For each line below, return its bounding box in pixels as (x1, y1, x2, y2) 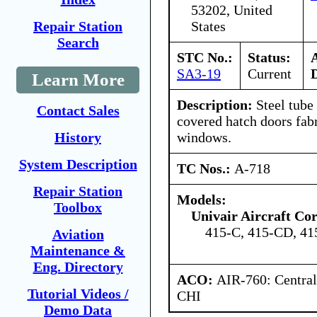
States (191, 18, 226, 34)
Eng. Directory (33, 259, 123, 275)
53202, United (191, 1, 272, 18)
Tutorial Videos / (27, 286, 129, 301)
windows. (177, 129, 231, 145)
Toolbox (54, 200, 102, 215)
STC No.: (177, 49, 233, 65)
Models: (177, 191, 226, 207)
